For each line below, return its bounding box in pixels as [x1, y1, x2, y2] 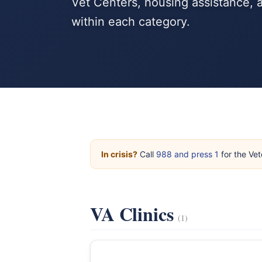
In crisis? [101, 149, 137, 159]
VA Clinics [90, 200, 178, 227]
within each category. [71, 15, 190, 29]
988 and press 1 [156, 149, 219, 159]
